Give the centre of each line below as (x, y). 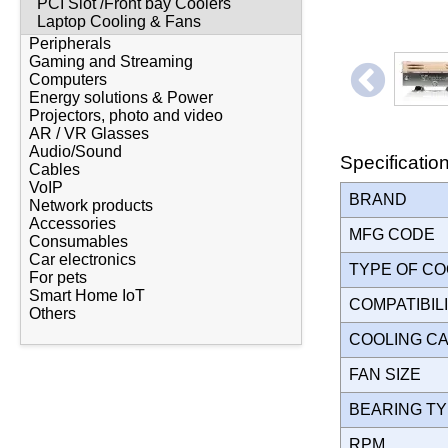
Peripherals (70, 44)
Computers (68, 80)
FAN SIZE (389, 374)
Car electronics (82, 260)
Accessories (72, 224)
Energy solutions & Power (121, 98)
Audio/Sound (75, 152)
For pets (58, 278)
